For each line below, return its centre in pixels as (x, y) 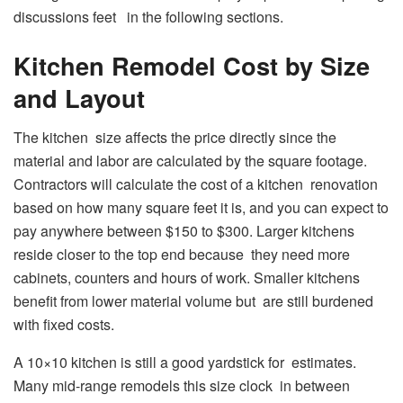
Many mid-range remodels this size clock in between (182, 386)
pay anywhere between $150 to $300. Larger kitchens (184, 231)
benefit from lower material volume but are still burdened (193, 301)
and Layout (79, 97)
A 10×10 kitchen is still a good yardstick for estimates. (185, 363)
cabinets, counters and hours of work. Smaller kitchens (187, 278)
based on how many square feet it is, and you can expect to (201, 208)
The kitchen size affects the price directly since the (175, 138)
